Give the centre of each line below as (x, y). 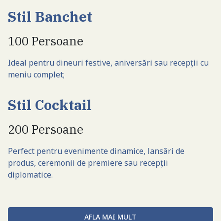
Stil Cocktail (50, 105)
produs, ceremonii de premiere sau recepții (88, 163)
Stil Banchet (50, 16)
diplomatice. (30, 174)
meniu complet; (36, 74)
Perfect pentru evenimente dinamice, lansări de (96, 151)
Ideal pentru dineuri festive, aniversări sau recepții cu (108, 62)
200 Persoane (46, 129)
